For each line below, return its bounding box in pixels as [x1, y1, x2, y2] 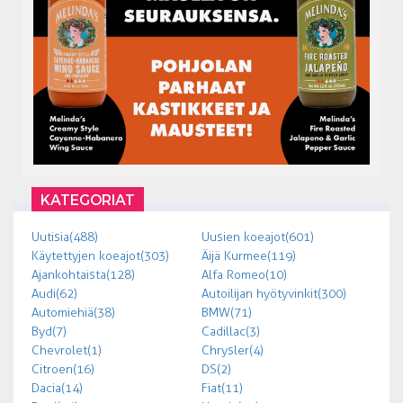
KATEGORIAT [40, 190, 135, 208]
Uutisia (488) [31, 228, 98, 245]
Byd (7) [31, 323, 67, 339]
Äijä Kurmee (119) [201, 247, 296, 264]
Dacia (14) [31, 380, 83, 396]
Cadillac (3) [201, 323, 260, 339]
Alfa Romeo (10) [201, 266, 287, 282]
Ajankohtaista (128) [31, 266, 135, 282]
